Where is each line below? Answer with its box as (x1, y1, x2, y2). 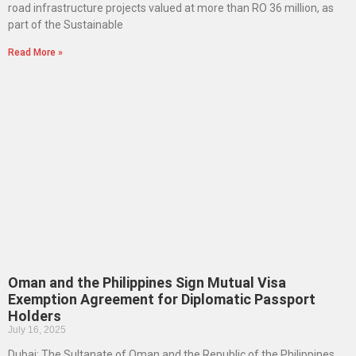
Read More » (8, 46, 63, 58)
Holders (8, 307, 61, 324)
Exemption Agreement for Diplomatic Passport (8, 290, 315, 308)
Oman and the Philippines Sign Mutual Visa (8, 273, 286, 291)
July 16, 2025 (8, 323, 66, 335)
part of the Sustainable (8, 17, 123, 31)
